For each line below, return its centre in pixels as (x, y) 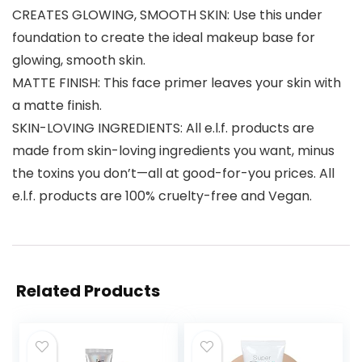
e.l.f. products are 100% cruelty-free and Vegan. (162, 196)
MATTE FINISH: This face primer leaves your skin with (177, 83)
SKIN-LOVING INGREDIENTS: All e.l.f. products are (163, 128)
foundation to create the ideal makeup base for (164, 38)
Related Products (88, 291)
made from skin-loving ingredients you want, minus (173, 151)
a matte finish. (57, 106)
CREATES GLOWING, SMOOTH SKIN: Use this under (167, 15)
